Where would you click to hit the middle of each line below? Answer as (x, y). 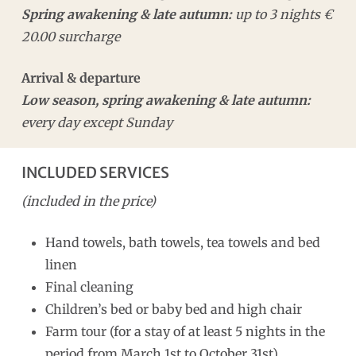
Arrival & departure (81, 77)
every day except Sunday (97, 122)
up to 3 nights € (282, 14)
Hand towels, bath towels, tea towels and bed (182, 242)
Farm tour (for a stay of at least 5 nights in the (185, 331)
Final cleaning (89, 286)
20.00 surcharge (70, 36)
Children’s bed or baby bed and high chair (173, 309)
